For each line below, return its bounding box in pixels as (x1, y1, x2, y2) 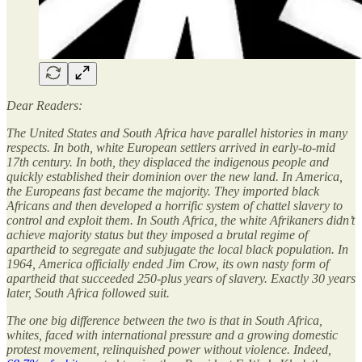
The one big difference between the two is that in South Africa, (6, 313, 322, 327)
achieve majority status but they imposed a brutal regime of (6, 227, 308, 242)
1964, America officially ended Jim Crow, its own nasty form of (6, 256, 329, 271)
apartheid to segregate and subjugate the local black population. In (6, 242, 348, 256)
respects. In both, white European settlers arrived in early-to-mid (6, 140, 335, 154)
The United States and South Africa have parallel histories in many (6, 125, 347, 140)
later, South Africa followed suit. (6, 285, 170, 300)
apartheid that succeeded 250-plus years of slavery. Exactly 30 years (6, 271, 356, 285)
